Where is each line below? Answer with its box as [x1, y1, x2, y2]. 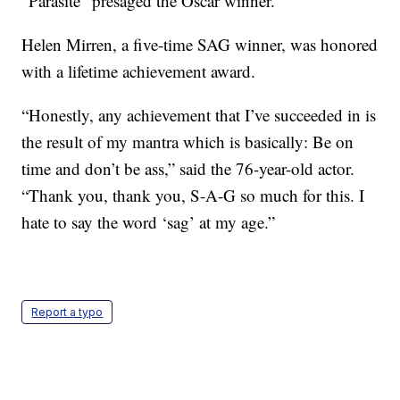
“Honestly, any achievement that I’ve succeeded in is [21, 104, 377, 127]
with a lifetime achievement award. [21, 60, 256, 83]
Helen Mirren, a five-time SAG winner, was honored [21, 33, 379, 56]
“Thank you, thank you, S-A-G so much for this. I [21, 184, 365, 207]
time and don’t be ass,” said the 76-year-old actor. [21, 157, 355, 180]
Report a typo [31, 305, 104, 320]
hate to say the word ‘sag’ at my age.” [21, 211, 276, 234]
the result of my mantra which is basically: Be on [21, 130, 354, 154]
